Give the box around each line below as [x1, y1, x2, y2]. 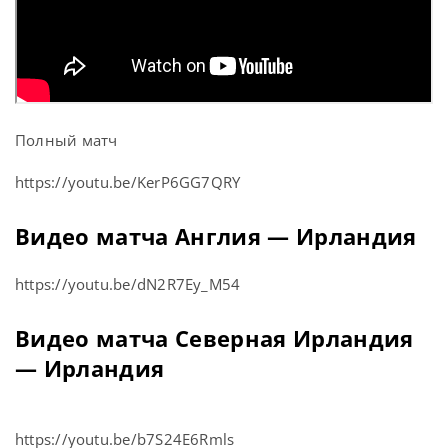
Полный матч [15, 130, 118, 151]
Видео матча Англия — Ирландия [15, 221, 417, 252]
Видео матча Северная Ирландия [15, 323, 414, 354]
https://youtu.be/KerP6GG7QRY [15, 172, 241, 193]
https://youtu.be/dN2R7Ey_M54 [15, 274, 241, 295]
